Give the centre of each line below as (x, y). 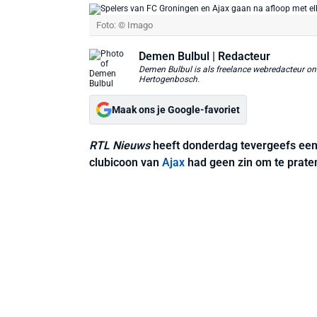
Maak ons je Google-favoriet (176, 110)
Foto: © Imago (125, 25)
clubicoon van (126, 162)
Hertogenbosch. (169, 79)
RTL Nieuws (120, 145)
